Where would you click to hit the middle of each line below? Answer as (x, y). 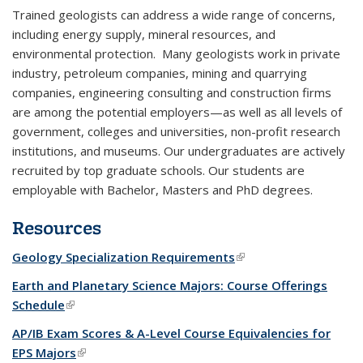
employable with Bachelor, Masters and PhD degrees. (162, 190)
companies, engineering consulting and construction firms (172, 93)
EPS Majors (44, 353)
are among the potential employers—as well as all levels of (177, 112)
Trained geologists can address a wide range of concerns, (174, 15)
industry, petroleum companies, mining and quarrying (160, 73)
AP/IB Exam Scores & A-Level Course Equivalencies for (171, 333)
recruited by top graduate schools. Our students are (158, 171)
